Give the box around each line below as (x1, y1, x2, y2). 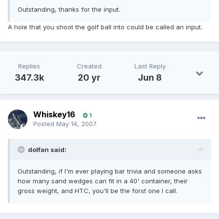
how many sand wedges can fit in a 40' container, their (18, 177, 188, 185)
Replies (18, 62, 40, 70)
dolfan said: (28, 146, 66, 154)
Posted (33, 120, 56, 128)
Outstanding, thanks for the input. (18, 5, 120, 14)
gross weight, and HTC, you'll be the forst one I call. (18, 187, 177, 195)
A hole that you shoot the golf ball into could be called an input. (8, 23, 202, 31)
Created (76, 62, 102, 70)
